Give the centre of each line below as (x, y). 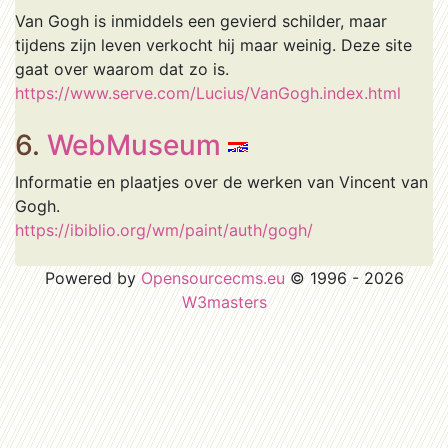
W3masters (224, 302)
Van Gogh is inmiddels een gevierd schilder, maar (201, 21)
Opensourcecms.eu (212, 278)
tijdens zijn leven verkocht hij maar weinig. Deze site (213, 45)
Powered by (92, 278)
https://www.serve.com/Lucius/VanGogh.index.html (208, 93)
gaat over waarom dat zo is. (122, 69)
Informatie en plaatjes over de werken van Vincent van (221, 182)
